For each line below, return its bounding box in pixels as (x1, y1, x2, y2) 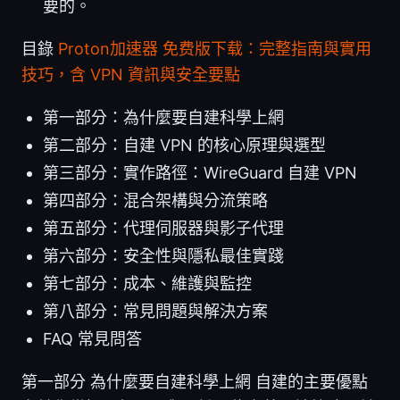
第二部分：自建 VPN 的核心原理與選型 (43, 135, 326, 154)
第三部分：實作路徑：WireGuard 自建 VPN (43, 162, 357, 182)
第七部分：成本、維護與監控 (43, 273, 252, 293)
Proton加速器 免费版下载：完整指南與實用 (58, 38, 371, 58)
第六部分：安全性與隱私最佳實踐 (43, 246, 284, 265)
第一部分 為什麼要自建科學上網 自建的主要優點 (21, 371, 368, 391)
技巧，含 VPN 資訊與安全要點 (21, 64, 240, 84)
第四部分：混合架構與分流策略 (43, 190, 268, 210)
